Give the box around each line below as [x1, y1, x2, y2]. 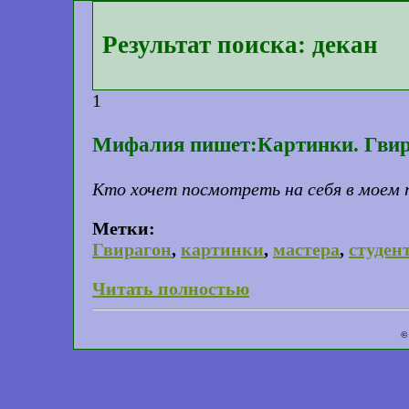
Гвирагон [92, 238, 172, 259]
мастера [273, 238, 340, 259]
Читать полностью [92, 278, 249, 299]
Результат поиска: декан [102, 31, 378, 59]
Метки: [92, 217, 155, 238]
